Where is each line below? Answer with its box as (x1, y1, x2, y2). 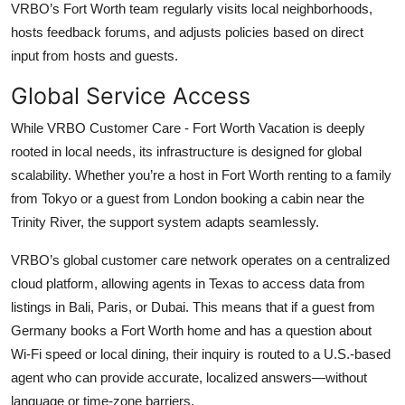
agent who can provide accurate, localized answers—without (11, 369, 367, 385)
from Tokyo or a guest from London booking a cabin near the (11, 190, 364, 206)
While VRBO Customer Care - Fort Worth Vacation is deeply (11, 119, 365, 136)
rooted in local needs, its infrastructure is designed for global (11, 143, 362, 159)
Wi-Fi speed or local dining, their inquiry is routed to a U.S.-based (11, 345, 391, 362)
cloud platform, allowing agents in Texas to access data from (11, 275, 365, 291)
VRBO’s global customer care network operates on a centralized (11, 251, 390, 268)
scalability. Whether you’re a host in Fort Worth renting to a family (11, 166, 391, 183)
